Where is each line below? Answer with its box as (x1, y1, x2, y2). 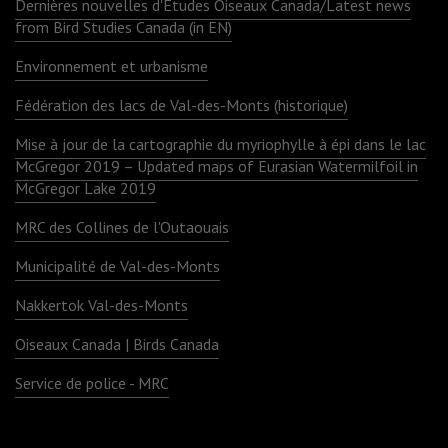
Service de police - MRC (15, 372, 169, 393)
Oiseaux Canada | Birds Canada (15, 333, 219, 354)
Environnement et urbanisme (15, 55, 208, 76)
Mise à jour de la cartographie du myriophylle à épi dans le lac (15, 133, 426, 154)
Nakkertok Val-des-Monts (15, 294, 188, 315)
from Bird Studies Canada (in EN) (15, 16, 232, 37)
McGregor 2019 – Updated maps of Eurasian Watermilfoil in (15, 155, 418, 176)
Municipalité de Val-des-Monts (15, 255, 220, 276)
